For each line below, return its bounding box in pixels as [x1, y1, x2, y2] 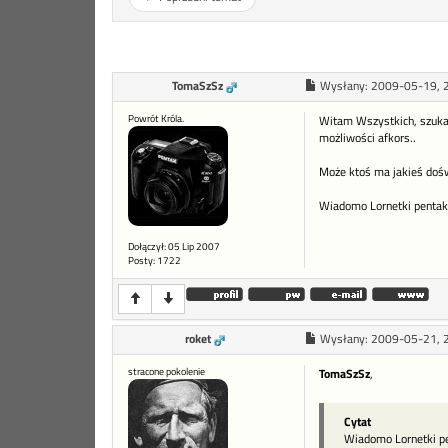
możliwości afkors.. [318, 129, 416, 148]
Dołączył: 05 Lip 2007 [128, 239, 220, 255]
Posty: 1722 [128, 253, 181, 269]
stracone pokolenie [128, 364, 205, 380]
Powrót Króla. [128, 111, 184, 127]
